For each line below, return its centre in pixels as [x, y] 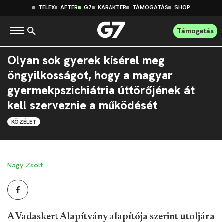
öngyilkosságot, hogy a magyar [90, 75]
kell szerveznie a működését [82, 105]
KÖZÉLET [24, 122]
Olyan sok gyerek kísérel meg [86, 60]
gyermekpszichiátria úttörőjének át [101, 90]
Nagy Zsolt [25, 165]
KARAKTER [112, 8]
